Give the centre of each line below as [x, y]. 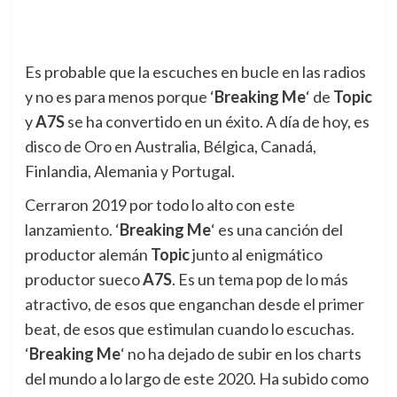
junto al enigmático [256, 254]
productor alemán [87, 254]
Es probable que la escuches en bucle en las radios [195, 72]
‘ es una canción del [276, 230]
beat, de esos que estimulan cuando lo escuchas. [189, 329]
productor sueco [83, 279]
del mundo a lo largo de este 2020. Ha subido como [196, 378]
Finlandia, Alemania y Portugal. [129, 171]
